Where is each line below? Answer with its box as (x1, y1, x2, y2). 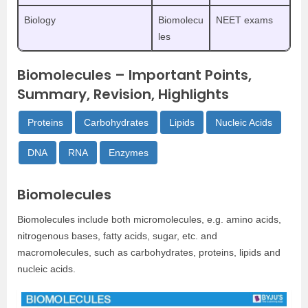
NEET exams (216, 14, 273, 25)
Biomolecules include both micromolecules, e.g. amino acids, (17, 214, 281, 225)
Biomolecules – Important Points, (17, 65, 252, 85)
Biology (24, 14, 56, 25)
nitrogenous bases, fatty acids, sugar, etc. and (17, 230, 217, 241)
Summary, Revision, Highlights (17, 85, 229, 104)
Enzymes (109, 147, 148, 158)
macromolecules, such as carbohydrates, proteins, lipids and (17, 247, 280, 258)
